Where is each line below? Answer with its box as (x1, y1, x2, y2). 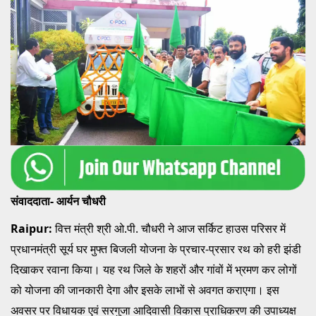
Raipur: (11, 220, 55, 236)
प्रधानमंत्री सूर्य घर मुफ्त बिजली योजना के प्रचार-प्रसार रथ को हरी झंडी (11, 241, 301, 257)
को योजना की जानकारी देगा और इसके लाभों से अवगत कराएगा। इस (11, 281, 279, 298)
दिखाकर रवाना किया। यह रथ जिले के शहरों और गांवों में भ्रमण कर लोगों (11, 261, 297, 277)
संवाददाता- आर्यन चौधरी (11, 193, 106, 209)
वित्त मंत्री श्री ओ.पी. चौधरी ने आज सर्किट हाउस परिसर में (55, 220, 286, 236)
